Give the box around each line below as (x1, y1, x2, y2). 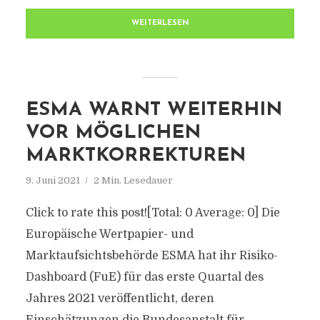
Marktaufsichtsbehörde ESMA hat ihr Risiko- (25, 249, 278, 262)
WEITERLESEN (131, 19, 189, 27)
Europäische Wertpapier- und (25, 228, 194, 241)
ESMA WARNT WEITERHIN (25, 101, 282, 120)
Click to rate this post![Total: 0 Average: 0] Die (25, 206, 280, 219)
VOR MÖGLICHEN (25, 124, 201, 143)
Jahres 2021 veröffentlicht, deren (25, 292, 214, 305)
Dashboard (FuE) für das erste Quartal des (25, 271, 264, 284)
